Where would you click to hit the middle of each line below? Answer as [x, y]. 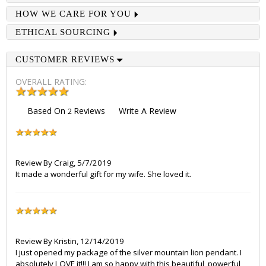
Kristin [65, 241]
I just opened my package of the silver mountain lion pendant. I [129, 252]
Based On [47, 111]
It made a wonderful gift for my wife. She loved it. [103, 174]
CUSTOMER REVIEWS [65, 59]
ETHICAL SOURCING [63, 32]
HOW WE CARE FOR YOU [73, 14]
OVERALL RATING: [51, 82]
